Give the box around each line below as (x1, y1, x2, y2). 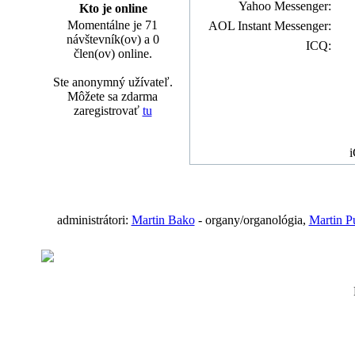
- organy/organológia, (194, 213, 309, 227)
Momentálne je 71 (67, 18, 158, 32)
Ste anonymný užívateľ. (52, 75, 173, 89)
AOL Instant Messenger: (208, 19, 331, 32)
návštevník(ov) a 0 (66, 32, 159, 46)
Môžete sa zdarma (67, 90, 158, 103)
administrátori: (56, 213, 132, 227)
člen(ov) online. (73, 47, 152, 60)
